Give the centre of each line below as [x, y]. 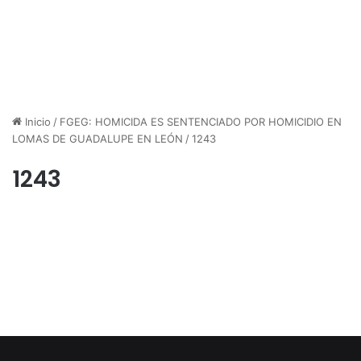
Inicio [36, 122]
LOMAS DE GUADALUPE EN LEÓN [98, 139]
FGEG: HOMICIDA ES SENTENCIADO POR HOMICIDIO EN [201, 122]
